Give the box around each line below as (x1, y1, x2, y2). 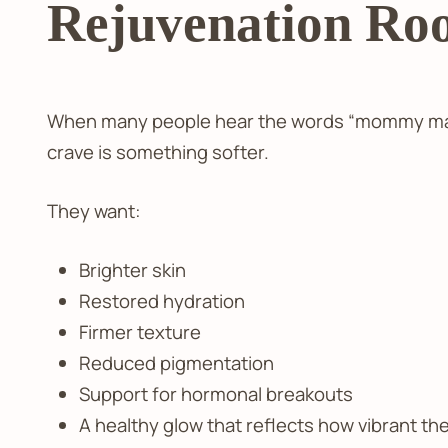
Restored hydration (78, 287, 245, 314)
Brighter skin (78, 256, 186, 283)
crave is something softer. (46, 139, 269, 166)
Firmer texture (78, 318, 201, 345)
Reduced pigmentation (78, 349, 274, 376)
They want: (46, 197, 141, 224)
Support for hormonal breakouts (78, 380, 353, 407)
